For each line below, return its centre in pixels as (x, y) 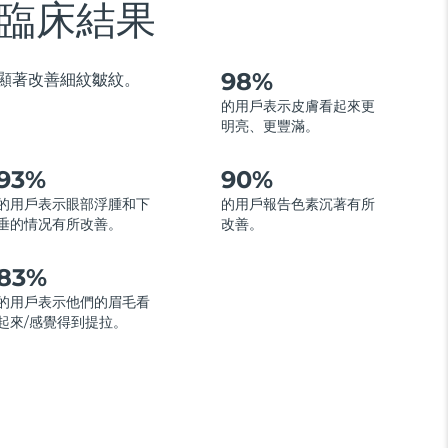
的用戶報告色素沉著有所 (297, 204)
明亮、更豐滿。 (269, 126)
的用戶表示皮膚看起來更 (297, 106)
